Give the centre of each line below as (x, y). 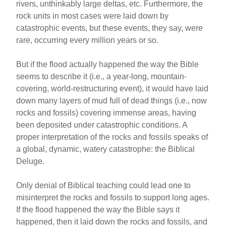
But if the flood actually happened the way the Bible (108, 64)
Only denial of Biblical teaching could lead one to (104, 185)
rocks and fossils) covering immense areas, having (106, 112)
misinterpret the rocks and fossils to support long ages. (113, 197)
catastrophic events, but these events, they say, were (110, 28)
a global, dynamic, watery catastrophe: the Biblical (106, 149)
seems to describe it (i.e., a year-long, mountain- (102, 76)
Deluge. (31, 161)
